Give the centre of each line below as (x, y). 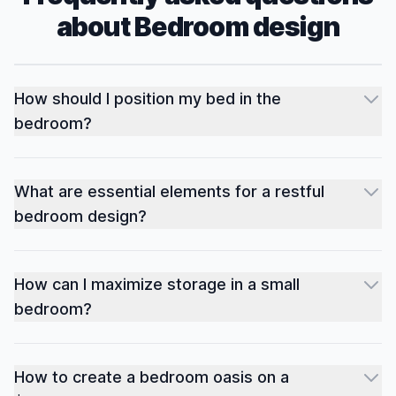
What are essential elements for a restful (169, 191)
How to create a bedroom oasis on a (152, 377)
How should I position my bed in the (148, 98)
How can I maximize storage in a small (157, 284)
